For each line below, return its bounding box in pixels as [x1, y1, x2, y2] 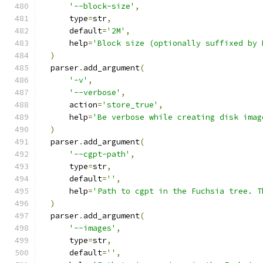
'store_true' [102, 100, 159, 110]
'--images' [69, 223, 116, 233]
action [41, 100, 97, 110]
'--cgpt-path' [69, 149, 130, 159]
